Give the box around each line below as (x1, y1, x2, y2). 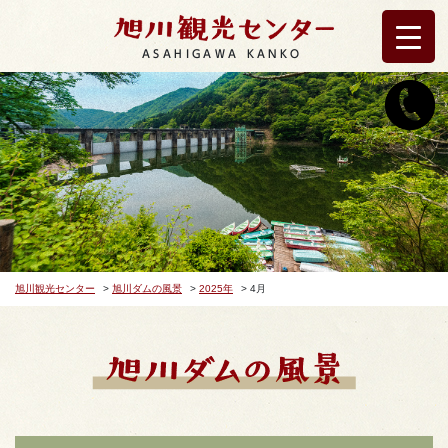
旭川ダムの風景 (112, 282, 182, 294)
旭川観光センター (15, 282, 95, 294)
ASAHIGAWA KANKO (142, 47, 303, 59)
